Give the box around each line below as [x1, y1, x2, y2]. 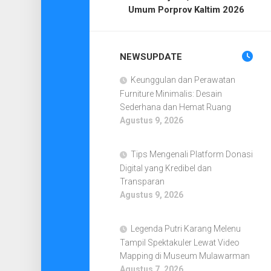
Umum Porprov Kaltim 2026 [128, 4, 244, 15]
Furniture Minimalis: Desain [119, 89, 222, 99]
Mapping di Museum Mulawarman [119, 251, 250, 261]
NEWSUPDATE [119, 51, 182, 62]
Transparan [119, 177, 165, 186]
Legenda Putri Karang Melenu [130, 224, 241, 233]
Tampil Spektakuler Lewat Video [119, 238, 240, 247]
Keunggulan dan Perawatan [130, 75, 235, 85]
